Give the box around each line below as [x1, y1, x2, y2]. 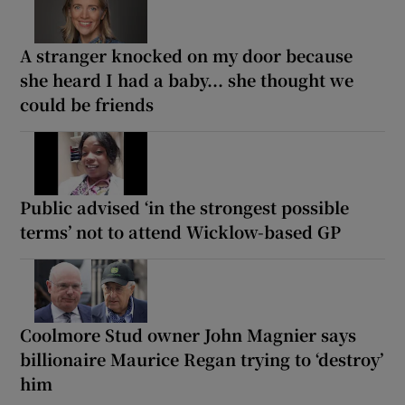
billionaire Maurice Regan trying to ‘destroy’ [20, 346, 384, 371]
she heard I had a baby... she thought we [20, 68, 354, 91]
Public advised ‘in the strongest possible [20, 194, 350, 219]
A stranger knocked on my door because [20, 43, 353, 67]
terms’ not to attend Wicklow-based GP [20, 219, 342, 243]
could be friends [20, 92, 155, 116]
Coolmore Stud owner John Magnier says [20, 322, 357, 346]
